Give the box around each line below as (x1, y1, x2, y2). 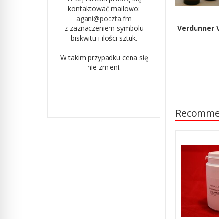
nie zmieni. (87, 62, 121, 72)
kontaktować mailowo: (68, 3, 140, 13)
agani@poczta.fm (76, 13, 132, 23)
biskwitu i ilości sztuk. (70, 33, 137, 43)
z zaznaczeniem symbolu (64, 23, 144, 33)
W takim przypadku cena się (60, 52, 148, 62)
